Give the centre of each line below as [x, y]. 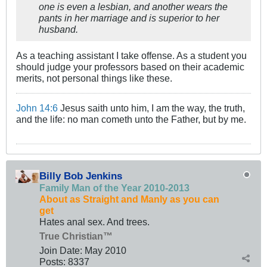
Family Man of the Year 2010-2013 [114, 187]
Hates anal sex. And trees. [94, 221]
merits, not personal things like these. [94, 78]
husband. [58, 29]
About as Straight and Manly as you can [129, 199]
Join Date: [61, 250]
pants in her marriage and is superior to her [129, 18]
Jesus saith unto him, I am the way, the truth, [151, 108]
